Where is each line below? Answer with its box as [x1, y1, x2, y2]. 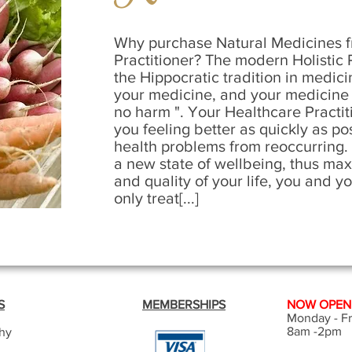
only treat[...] [114, 189, 199, 207]
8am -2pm [287, 324, 342, 338]
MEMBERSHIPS [142, 298, 225, 311]
